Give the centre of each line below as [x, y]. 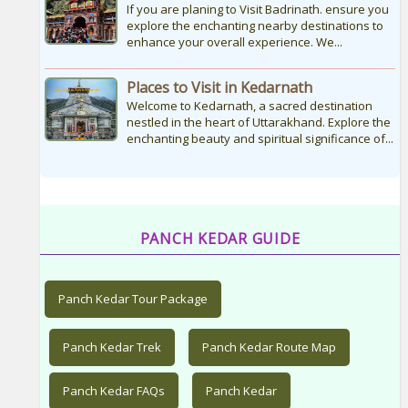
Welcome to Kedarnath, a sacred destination [249, 106]
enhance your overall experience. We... [234, 42]
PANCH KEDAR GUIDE [220, 239]
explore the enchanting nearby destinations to [255, 26]
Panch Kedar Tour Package [133, 299]
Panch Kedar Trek [112, 347]
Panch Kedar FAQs [113, 391]
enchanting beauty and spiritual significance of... [260, 139]
